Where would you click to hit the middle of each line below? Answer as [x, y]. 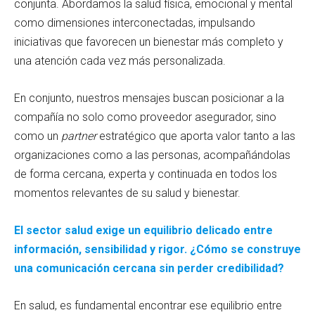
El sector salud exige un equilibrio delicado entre [143, 230]
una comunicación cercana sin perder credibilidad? [149, 268]
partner [79, 136]
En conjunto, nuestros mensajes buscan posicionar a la [149, 98]
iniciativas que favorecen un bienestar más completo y [149, 41]
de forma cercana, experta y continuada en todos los [146, 174]
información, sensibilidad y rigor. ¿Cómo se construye [157, 249]
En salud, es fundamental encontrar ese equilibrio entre [148, 305]
